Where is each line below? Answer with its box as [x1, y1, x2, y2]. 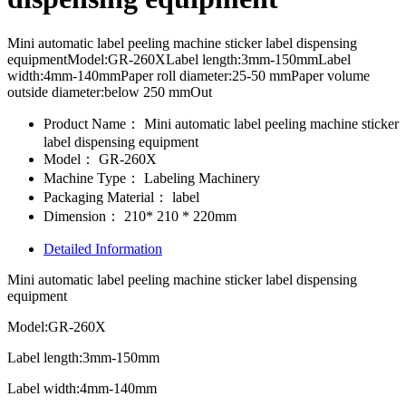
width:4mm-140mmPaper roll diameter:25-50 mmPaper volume [7, 67, 370, 83]
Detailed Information [43, 240, 162, 256]
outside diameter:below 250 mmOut [7, 83, 212, 100]
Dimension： [43, 208, 121, 224]
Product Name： [43, 115, 140, 131]
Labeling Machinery [140, 169, 260, 186]
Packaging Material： [43, 188, 169, 205]
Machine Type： [43, 169, 140, 186]
